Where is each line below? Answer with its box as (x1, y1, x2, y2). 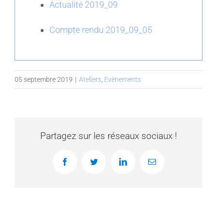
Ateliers (79, 75, 101, 83)
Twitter (93, 161, 115, 169)
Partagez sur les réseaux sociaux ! (40, 130, 177, 141)
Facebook (64, 161, 94, 169)
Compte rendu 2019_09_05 (49, 24, 152, 35)
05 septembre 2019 (15, 75, 73, 83)
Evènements (104, 75, 141, 83)
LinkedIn (122, 161, 151, 169)
